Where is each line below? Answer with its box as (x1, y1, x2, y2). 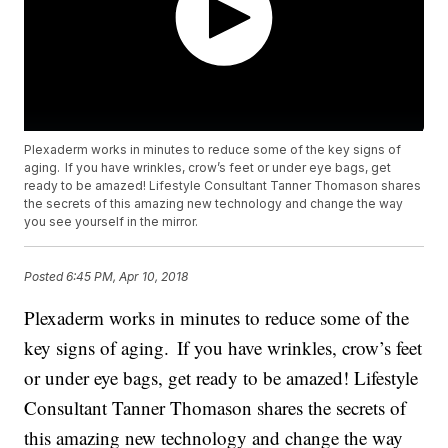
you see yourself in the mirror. (24, 214, 199, 230)
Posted (24, 268, 67, 284)
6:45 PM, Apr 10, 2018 (66, 268, 189, 284)
